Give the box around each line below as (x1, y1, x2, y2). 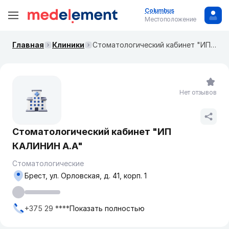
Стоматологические (12, 159, 84, 168)
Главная (12, 40, 44, 49)
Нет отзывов (179, 88, 217, 96)
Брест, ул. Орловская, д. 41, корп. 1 (25, 171, 147, 180)
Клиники (52, 40, 84, 49)
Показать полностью (70, 204, 145, 213)
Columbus (145, 7, 174, 14)
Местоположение (145, 15, 196, 23)
